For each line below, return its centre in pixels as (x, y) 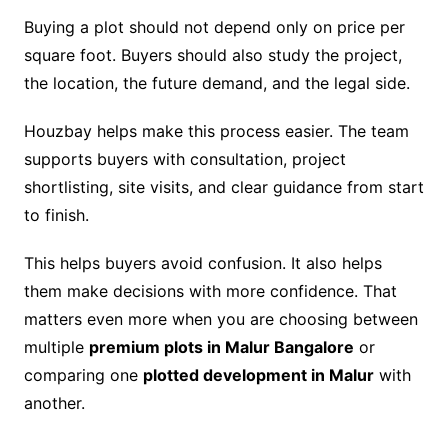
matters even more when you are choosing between (220, 319)
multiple (56, 347)
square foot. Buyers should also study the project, (212, 55)
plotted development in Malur (258, 375)
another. (54, 403)
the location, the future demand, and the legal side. (216, 83)
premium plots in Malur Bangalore (221, 347)
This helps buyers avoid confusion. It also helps (202, 263)
